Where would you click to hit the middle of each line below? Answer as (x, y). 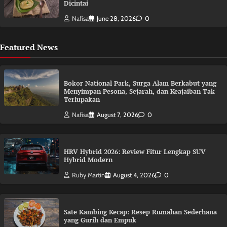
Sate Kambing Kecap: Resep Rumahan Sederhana (140, 212)
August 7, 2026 (118, 115)
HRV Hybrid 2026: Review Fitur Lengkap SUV (135, 152)
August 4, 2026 (134, 175)
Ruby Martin (88, 175)
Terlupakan (82, 100)
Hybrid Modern (88, 160)
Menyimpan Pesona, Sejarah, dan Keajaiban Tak (139, 92)
